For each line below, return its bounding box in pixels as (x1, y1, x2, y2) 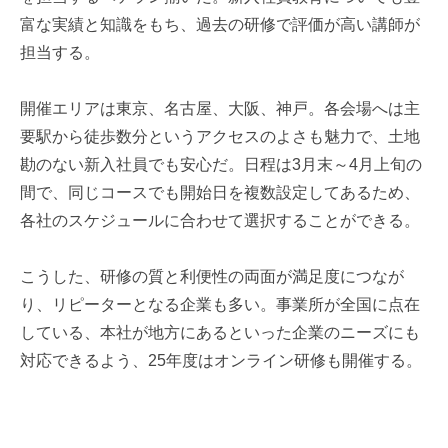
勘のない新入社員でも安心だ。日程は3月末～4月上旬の (20, 156, 422, 174)
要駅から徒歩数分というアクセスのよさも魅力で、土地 (20, 128, 420, 146)
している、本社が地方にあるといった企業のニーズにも (20, 324, 420, 342)
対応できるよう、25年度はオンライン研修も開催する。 (20, 352, 422, 370)
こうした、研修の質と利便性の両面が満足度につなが (20, 268, 404, 286)
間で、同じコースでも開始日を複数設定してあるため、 (20, 184, 420, 202)
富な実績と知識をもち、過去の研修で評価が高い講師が (20, 16, 420, 34)
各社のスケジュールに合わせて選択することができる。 (20, 212, 420, 230)
